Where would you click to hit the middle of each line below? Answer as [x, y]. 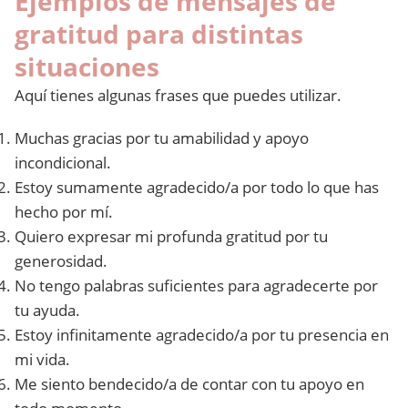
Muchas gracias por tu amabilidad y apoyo [162, 138]
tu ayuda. [47, 310]
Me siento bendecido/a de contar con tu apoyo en [189, 384]
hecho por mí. [64, 212]
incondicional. [63, 163]
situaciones [87, 66]
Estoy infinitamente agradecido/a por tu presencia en [202, 335]
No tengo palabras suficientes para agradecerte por [196, 286]
